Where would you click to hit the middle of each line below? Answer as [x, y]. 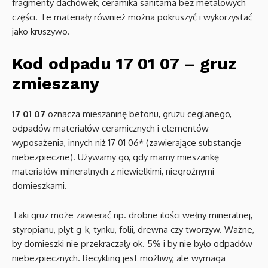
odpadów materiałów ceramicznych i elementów [110, 128]
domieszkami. [39, 186]
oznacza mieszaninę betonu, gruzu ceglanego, [138, 114]
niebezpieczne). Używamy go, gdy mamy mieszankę [115, 157]
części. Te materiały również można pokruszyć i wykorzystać [132, 17]
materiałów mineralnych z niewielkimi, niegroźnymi [113, 171]
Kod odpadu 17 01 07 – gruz [124, 64]
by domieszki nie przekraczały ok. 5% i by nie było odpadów [132, 244]
